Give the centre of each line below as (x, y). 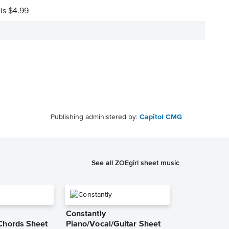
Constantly (86, 214)
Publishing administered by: (95, 117)
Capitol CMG (161, 117)
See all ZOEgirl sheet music (135, 163)
